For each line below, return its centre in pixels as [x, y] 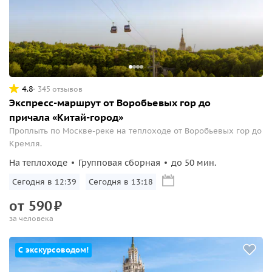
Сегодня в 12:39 [44, 182]
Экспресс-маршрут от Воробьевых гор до [110, 103]
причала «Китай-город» [66, 117]
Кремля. [25, 144]
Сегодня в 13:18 [121, 182]
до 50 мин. [194, 163]
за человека [31, 218]
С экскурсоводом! [53, 250]
